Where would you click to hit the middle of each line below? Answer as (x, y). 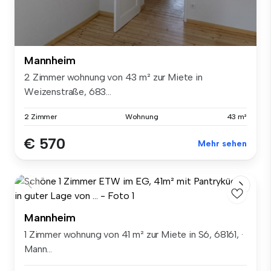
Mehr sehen (222, 143)
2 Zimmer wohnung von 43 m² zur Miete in (113, 77)
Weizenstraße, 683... (68, 91)
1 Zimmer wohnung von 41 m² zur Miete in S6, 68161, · (134, 234)
